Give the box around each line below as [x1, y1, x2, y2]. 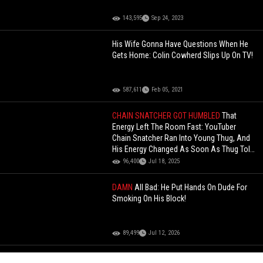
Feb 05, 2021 [151, 86, 184, 94]
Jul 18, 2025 [149, 157, 180, 166]
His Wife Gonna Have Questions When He [112, 39, 249, 49]
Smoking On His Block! [112, 194, 187, 204]
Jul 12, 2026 [149, 229, 180, 237]
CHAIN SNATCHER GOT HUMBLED [112, 111, 222, 121]
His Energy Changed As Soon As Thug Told [112, 144, 255, 154]
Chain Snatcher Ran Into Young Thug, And [112, 133, 251, 143]
